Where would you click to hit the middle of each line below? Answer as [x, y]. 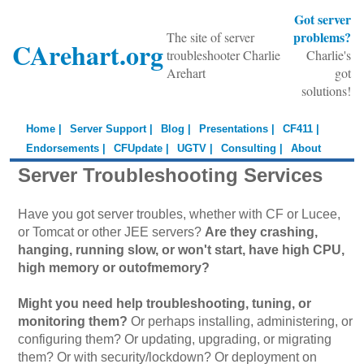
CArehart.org [88, 55]
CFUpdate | [142, 148]
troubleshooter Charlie [224, 55]
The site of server [211, 37]
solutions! [327, 91]
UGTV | [195, 148]
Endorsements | [66, 148]
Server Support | [112, 129]
